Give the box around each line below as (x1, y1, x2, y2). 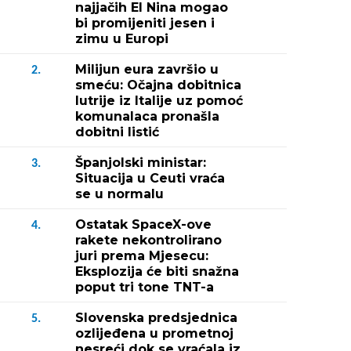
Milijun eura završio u (75, 62, 219, 77)
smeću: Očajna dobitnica (75, 78, 241, 92)
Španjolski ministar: (75, 155, 206, 170)
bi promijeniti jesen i (75, 16, 215, 31)
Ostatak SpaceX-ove (75, 217, 212, 232)
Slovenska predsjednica (75, 310, 237, 325)
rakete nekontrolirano (75, 233, 222, 248)
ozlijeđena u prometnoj (75, 326, 233, 341)
